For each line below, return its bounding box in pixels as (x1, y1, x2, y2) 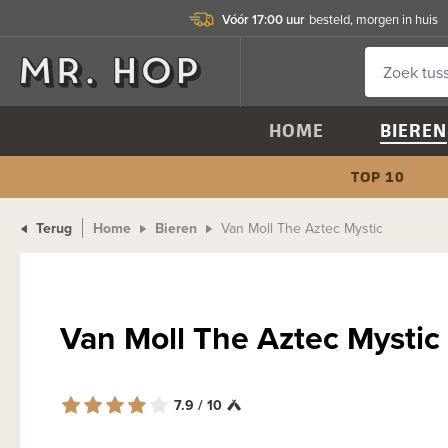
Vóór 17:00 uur (222, 9, 305, 29)
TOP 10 (350, 166, 405, 187)
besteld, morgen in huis (309, 10, 438, 28)
